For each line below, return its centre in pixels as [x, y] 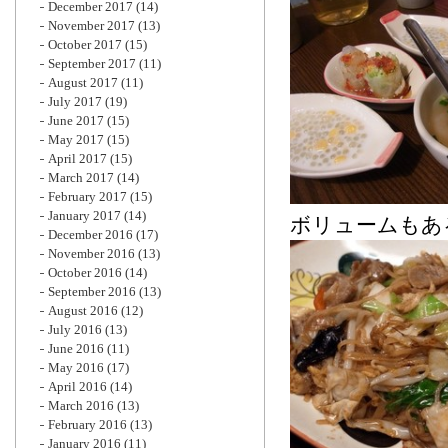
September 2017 [92, 63]
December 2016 [90, 234]
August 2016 [83, 310]
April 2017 [77, 158]
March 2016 [81, 405]
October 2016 [85, 272]
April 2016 [77, 386]
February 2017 [87, 196]
